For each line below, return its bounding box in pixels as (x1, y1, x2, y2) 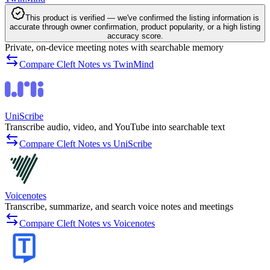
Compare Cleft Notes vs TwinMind (19, 59, 154, 70)
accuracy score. (107, 31, 163, 41)
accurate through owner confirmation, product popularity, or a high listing (10, 22, 260, 32)
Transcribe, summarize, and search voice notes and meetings (5, 201, 233, 212)
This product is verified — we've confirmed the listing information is (25, 13, 259, 23)
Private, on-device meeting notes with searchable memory (5, 42, 224, 53)
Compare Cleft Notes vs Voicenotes (19, 218, 155, 229)
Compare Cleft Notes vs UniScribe (19, 139, 152, 149)
